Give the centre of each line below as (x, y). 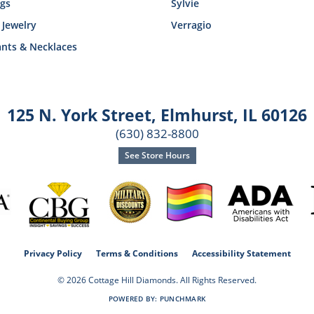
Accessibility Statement (241, 253)
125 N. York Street (79, 115)
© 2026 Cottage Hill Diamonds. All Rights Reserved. (157, 280)
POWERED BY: (134, 298)
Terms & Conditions (137, 253)
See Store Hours (157, 155)
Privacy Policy (53, 253)
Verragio (191, 25)
